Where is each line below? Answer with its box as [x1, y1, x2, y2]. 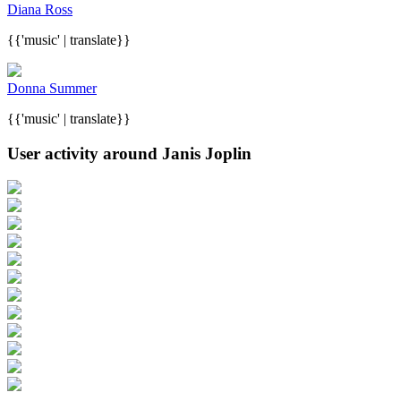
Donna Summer [7, 81, 97, 97]
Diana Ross [7, 2, 73, 18]
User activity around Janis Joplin [7, 143, 252, 163]
